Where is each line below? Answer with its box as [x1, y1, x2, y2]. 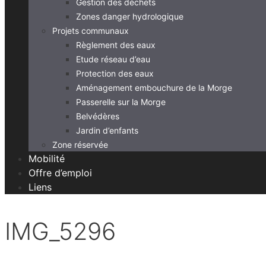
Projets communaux [52, 25, 129, 36]
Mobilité [28, 152, 65, 164]
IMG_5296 [5, 216, 116, 246]
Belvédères [76, 110, 119, 121]
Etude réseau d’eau [76, 53, 150, 64]
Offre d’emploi [28, 166, 92, 179]
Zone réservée [52, 139, 108, 150]
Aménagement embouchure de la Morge [76, 82, 232, 93]
